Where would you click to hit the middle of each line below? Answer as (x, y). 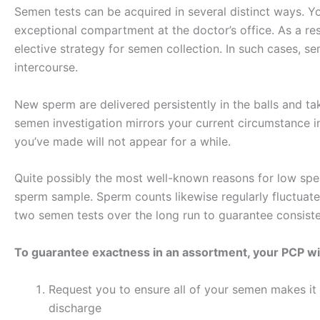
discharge (75, 307)
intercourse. (46, 67)
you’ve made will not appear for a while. (122, 141)
